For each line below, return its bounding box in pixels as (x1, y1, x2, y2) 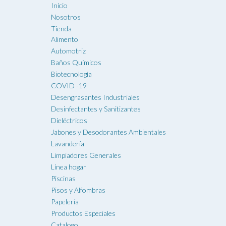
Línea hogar (50, 162, 86, 172)
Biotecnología (50, 70, 92, 79)
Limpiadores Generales (50, 151, 121, 160)
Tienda (50, 24, 72, 33)
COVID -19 (50, 81, 87, 90)
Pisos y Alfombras (50, 186, 105, 195)
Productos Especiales (50, 209, 116, 218)
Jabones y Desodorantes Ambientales (50, 128, 166, 137)
